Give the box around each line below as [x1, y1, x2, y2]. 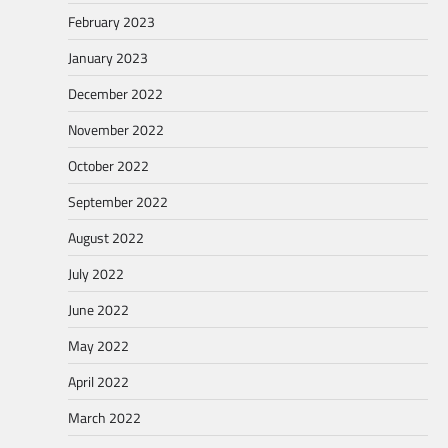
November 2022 [68, 119, 164, 141]
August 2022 [68, 227, 144, 249]
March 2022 [68, 407, 141, 429]
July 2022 [68, 263, 124, 285]
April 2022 [68, 371, 129, 393]
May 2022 [68, 335, 129, 357]
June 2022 [68, 299, 129, 321]
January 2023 [68, 47, 148, 69]
